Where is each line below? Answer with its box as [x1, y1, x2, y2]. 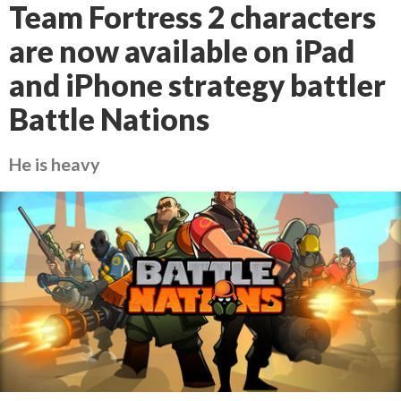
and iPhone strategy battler [9, 67, 386, 103]
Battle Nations [9, 101, 209, 137]
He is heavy [9, 153, 100, 175]
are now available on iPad [9, 33, 354, 69]
